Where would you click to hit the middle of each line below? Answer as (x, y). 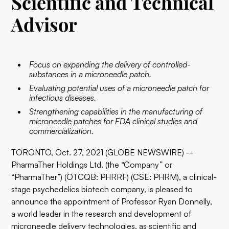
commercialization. (62, 131)
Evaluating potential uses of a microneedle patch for (119, 88)
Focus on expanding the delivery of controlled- (110, 64)
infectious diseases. (63, 98)
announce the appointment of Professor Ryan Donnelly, (112, 201)
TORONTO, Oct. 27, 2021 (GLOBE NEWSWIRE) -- (102, 152)
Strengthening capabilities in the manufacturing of (116, 111)
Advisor (44, 24)
